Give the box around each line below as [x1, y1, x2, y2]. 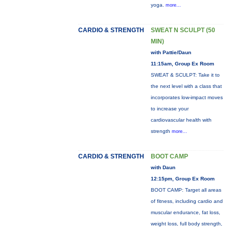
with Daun [150, 165, 175, 170]
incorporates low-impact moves [150, 95, 223, 100]
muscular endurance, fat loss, [150, 210, 220, 215]
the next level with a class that [150, 83, 222, 89]
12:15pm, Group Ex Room [150, 176, 215, 181]
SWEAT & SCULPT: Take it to [150, 72, 220, 78]
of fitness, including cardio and [150, 198, 223, 204]
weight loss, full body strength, [150, 221, 222, 226]
